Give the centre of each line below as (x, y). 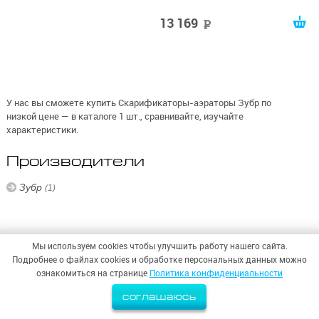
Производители (75, 161)
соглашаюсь (159, 297)
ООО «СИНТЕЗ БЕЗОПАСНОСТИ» (176, 261)
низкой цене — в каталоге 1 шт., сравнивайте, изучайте (125, 116)
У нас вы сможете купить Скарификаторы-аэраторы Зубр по (138, 102)
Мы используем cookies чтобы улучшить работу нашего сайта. (159, 246)
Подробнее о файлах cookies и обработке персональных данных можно (159, 260)
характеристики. (42, 129)
